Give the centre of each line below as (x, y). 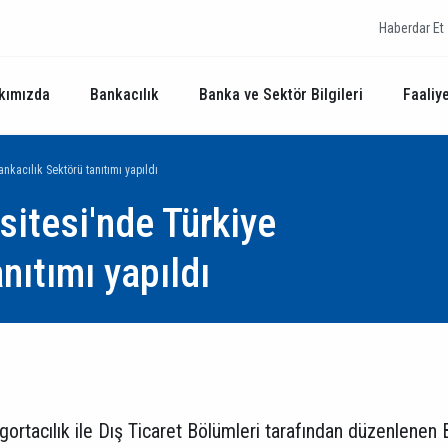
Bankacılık (124, 94)
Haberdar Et (411, 28)
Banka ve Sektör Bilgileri (281, 94)
